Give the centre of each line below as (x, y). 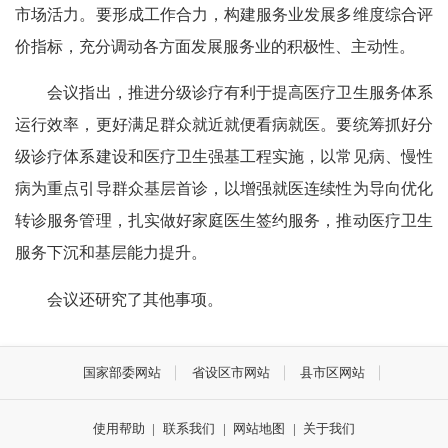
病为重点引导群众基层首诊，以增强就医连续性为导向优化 (224, 189)
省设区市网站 (230, 373)
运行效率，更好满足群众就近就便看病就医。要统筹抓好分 (224, 125)
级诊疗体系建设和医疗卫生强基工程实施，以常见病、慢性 (224, 157)
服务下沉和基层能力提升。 (111, 253)
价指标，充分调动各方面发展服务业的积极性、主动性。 (215, 47)
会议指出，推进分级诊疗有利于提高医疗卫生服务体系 (224, 93)
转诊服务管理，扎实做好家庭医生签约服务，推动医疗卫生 (224, 221)
